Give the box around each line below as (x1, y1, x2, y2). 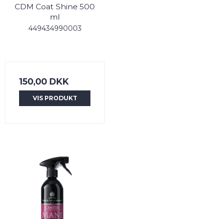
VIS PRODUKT (32, 94, 77, 102)
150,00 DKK (19, 76, 69, 87)
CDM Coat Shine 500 (15, 2, 95, 12)
